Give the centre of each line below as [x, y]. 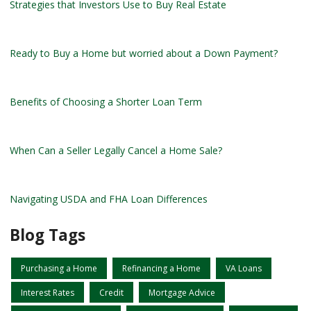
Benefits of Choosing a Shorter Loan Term [106, 102]
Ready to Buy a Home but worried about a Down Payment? [144, 53]
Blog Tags [48, 235]
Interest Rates [48, 292]
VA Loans [244, 269]
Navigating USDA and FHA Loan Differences [109, 199]
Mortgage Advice [182, 292]
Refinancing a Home [161, 269]
